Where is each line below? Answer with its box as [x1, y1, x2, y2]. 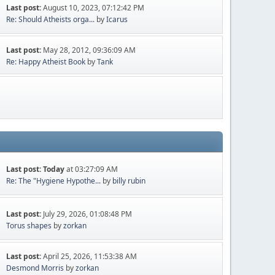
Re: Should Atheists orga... [6, 14, 95, 25]
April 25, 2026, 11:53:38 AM [43, 251, 137, 261]
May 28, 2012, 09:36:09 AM [43, 45, 136, 55]
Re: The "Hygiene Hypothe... [6, 175, 101, 186]
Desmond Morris [6, 263, 64, 273]
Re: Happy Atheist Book [6, 56, 86, 67]
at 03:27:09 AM [64, 163, 118, 174]
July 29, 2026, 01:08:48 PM [43, 208, 133, 219]
